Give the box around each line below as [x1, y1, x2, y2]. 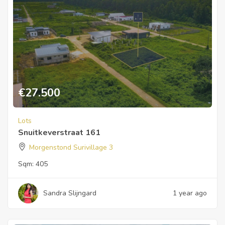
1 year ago [173, 188, 207, 198]
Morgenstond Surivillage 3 [29, 143, 113, 153]
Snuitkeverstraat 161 [18, 127, 100, 139]
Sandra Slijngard [43, 188, 96, 198]
